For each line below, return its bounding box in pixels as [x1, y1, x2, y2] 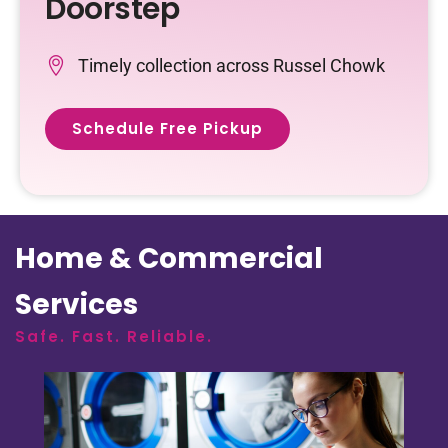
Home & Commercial [15, 238, 323, 278]
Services [15, 284, 138, 324]
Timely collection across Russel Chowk [77, 54, 385, 76]
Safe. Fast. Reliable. [15, 325, 213, 347]
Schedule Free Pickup [72, 117, 263, 139]
